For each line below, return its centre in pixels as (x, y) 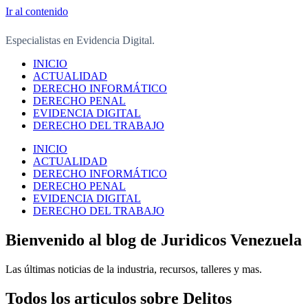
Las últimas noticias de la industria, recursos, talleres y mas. (134, 269)
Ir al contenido (37, 11)
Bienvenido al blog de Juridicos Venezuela (154, 240)
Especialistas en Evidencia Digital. (80, 40)
